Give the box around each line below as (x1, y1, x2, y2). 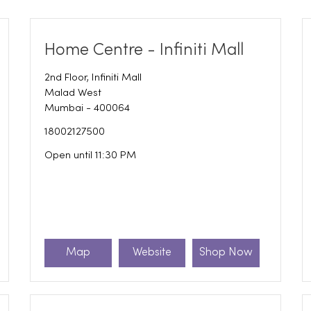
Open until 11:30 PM (44, 150, 137, 160)
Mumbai (44, 103, 84, 113)
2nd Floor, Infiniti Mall (44, 72, 142, 83)
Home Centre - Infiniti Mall (44, 42, 244, 58)
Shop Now (199, 247, 253, 259)
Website (132, 247, 171, 259)
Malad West (44, 87, 102, 98)
